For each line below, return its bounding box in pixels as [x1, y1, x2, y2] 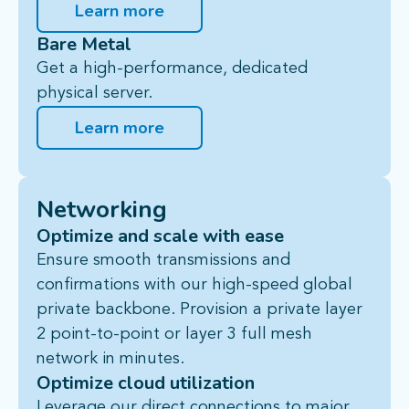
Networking [37, 194, 167, 226]
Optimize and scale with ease [37, 224, 284, 249]
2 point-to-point [37, 326, 164, 343]
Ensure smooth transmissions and [37, 252, 290, 269]
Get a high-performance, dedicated [37, 60, 308, 78]
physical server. [37, 85, 152, 102]
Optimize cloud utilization [37, 371, 255, 396]
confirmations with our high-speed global [37, 277, 352, 294]
